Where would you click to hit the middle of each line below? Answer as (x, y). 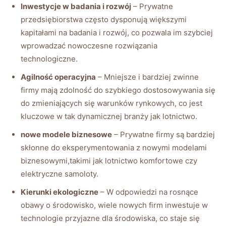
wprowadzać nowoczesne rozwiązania (89, 45)
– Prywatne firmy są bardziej (163, 134)
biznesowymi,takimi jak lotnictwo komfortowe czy (109, 160)
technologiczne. (49, 59)
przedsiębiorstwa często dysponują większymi (104, 19)
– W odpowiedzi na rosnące (148, 192)
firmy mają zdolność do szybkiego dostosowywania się (118, 90)
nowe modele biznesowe (66, 134)
